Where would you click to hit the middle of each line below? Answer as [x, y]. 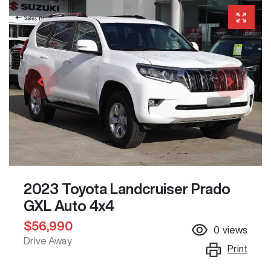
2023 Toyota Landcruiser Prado [127, 189]
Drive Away [48, 241]
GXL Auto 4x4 [69, 206]
